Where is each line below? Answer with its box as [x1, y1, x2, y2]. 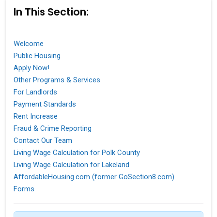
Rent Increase [14, 111, 58, 121]
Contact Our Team [14, 136, 72, 145]
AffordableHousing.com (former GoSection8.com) [14, 172, 174, 181]
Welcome [14, 39, 44, 48]
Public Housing [14, 51, 61, 60]
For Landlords [14, 87, 57, 96]
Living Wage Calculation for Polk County [14, 148, 140, 157]
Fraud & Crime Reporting [14, 124, 92, 133]
